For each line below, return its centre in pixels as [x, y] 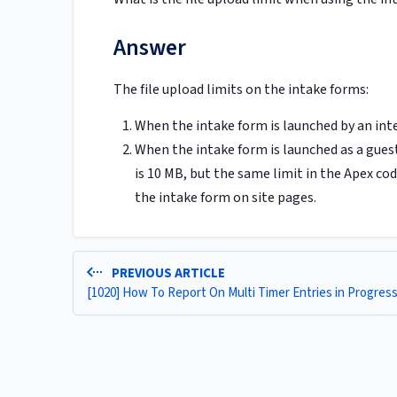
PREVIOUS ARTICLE [167, 274]
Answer [150, 48]
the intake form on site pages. [226, 198]
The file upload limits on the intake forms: [241, 90]
